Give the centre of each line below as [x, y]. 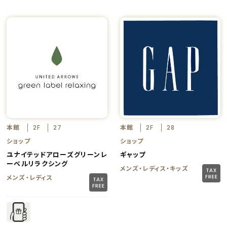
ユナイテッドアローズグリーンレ [57, 154]
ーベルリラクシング [37, 163]
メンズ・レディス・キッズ [154, 168]
